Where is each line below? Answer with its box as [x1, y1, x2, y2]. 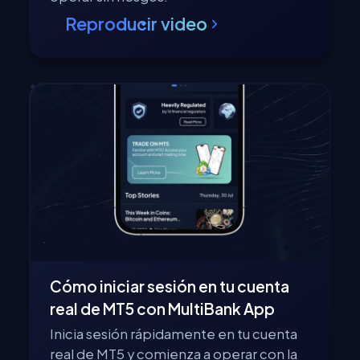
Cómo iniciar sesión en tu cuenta [50, 276, 290, 297]
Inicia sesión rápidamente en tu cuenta [50, 325, 298, 343]
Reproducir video [65, 13, 208, 35]
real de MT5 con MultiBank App [50, 299, 276, 319]
